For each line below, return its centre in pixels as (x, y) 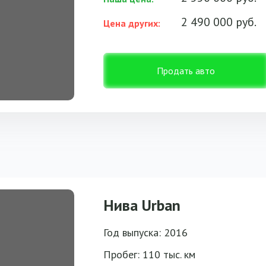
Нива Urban (142, 205)
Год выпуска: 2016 (145, 232)
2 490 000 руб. (219, 22)
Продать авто (186, 71)
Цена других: (132, 23)
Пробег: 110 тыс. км (149, 254)
